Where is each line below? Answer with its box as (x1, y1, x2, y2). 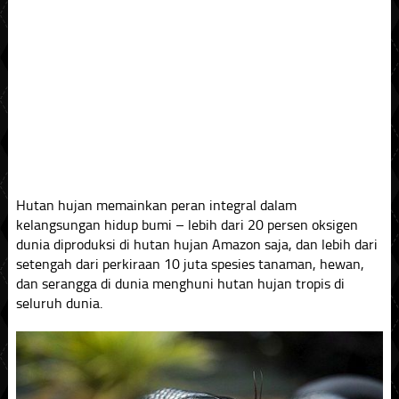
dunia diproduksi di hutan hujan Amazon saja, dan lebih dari (15, 236, 378, 253)
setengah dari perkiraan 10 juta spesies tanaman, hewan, (15, 256, 364, 273)
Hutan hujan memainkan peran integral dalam (15, 197, 297, 214)
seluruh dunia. (15, 295, 102, 312)
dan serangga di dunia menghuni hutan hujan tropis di (15, 275, 345, 292)
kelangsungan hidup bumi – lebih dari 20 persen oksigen (15, 216, 358, 233)
